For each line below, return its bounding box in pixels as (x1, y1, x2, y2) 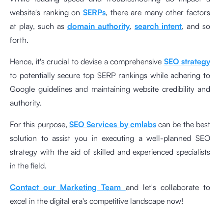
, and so (182, 21, 210, 31)
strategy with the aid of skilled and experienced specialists (10, 147, 210, 157)
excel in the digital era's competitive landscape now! (10, 196, 183, 206)
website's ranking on (10, 7, 83, 18)
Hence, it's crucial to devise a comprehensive (10, 56, 164, 67)
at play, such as (10, 21, 67, 31)
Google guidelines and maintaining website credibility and (10, 84, 210, 94)
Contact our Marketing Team (10, 182, 126, 192)
